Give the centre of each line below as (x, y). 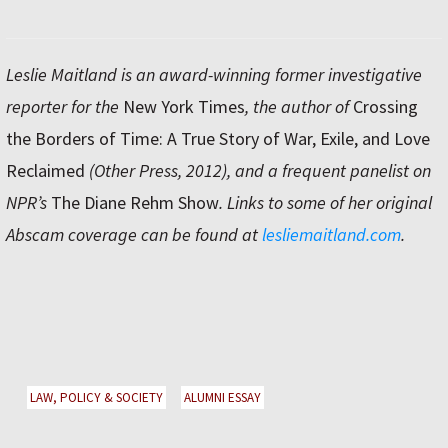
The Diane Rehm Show (135, 203)
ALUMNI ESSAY (222, 398)
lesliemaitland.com (331, 235)
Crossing (385, 107)
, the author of (299, 107)
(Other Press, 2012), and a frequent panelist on (258, 171)
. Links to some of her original (325, 203)
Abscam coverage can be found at (134, 235)
